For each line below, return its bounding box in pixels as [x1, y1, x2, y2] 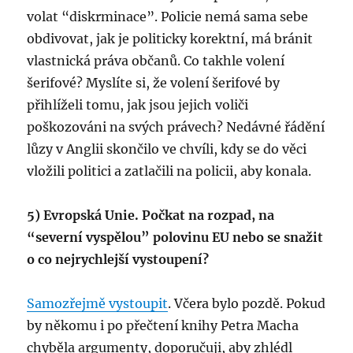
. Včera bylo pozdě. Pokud [168, 295, 326, 311]
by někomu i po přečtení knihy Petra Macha [27, 318, 299, 333]
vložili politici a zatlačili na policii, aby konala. [27, 163, 312, 179]
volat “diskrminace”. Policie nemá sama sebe [27, 9, 309, 24]
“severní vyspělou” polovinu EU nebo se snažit [27, 229, 324, 245]
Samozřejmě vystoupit [27, 295, 169, 311]
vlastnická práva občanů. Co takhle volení [27, 53, 285, 69]
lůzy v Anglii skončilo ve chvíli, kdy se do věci [27, 141, 307, 157]
